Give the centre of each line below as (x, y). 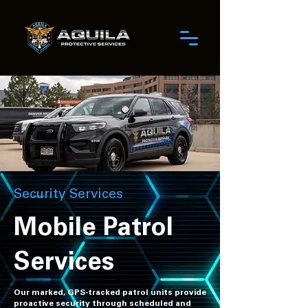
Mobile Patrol (93, 230)
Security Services (68, 195)
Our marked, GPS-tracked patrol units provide (110, 293)
